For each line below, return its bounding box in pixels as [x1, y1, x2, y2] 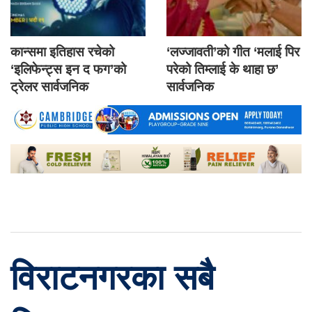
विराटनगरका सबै [10, 258, 214, 298]
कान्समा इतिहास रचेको [10, 45, 114, 60]
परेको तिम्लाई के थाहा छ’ [166, 62, 279, 77]
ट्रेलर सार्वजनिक [10, 79, 88, 95]
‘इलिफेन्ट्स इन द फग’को [10, 62, 126, 77]
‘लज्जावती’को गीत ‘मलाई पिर [166, 45, 299, 60]
